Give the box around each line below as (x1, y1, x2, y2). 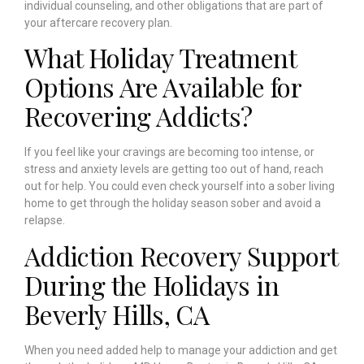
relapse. (24, 214, 67, 227)
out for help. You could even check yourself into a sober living (24, 180, 335, 193)
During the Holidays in (24, 266, 279, 302)
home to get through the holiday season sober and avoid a (24, 197, 321, 210)
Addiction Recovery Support (24, 237, 338, 273)
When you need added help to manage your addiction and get (24, 343, 337, 357)
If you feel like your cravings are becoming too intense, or (24, 145, 314, 159)
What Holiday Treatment (24, 40, 296, 76)
